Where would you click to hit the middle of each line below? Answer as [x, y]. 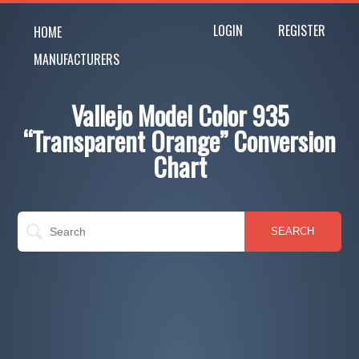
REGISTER [301, 30]
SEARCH [293, 231]
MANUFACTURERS [77, 59]
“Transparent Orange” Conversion [179, 141]
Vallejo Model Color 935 [179, 115]
